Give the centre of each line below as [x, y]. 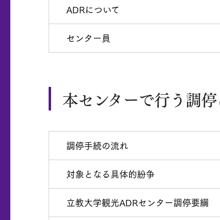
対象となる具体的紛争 [110, 174]
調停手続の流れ [97, 146]
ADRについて [93, 10]
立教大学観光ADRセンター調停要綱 [137, 203]
